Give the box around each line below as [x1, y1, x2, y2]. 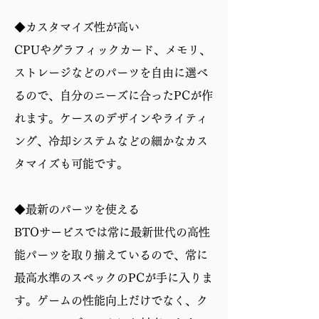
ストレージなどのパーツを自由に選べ [14, 66, 208, 78]
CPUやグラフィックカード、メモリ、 [14, 43, 211, 56]
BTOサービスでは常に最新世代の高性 [14, 226, 210, 238]
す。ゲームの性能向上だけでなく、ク [14, 294, 208, 306]
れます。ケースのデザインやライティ [14, 112, 208, 124]
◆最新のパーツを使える [14, 203, 140, 215]
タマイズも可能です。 [14, 157, 128, 169]
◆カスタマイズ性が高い [14, 21, 140, 33]
